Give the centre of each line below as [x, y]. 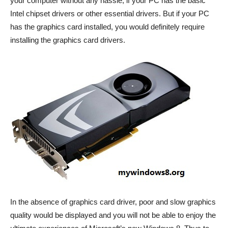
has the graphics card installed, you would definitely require [107, 27]
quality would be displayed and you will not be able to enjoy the [113, 215]
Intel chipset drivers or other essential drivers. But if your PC [110, 13]
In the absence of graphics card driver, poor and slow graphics [113, 202]
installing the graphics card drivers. [68, 40]
